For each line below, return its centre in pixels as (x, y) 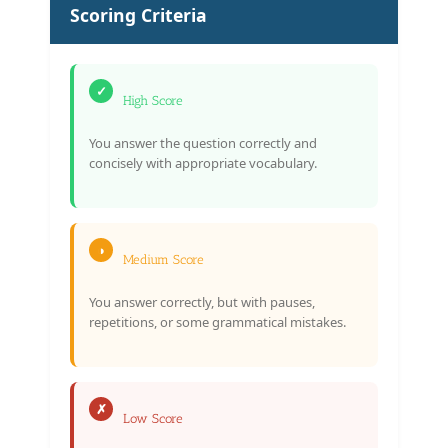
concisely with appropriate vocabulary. (203, 162)
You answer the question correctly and (203, 142)
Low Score (153, 418)
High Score (153, 100)
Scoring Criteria (138, 14)
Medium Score (163, 259)
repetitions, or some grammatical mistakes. (217, 321)
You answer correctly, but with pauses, (202, 301)
